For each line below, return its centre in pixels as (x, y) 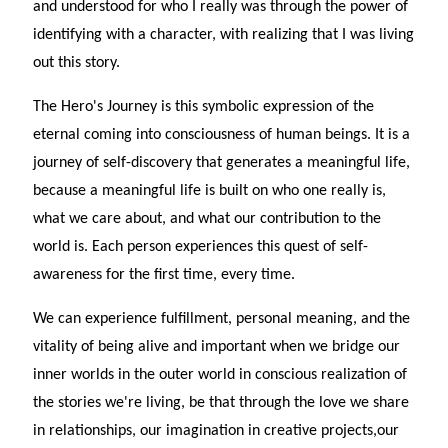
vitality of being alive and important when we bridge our (217, 347)
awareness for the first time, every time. (164, 275)
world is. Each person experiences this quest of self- (201, 247)
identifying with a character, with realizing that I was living (224, 35)
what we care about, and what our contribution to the (207, 219)
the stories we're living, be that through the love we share (221, 403)
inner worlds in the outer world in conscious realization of (220, 375)
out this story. (77, 63)
